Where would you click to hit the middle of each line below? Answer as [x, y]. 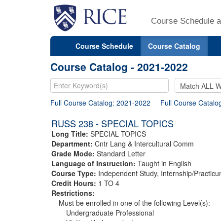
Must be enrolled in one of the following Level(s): [134, 203]
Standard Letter [121, 153]
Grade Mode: [74, 153]
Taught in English [164, 163]
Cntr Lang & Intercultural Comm [144, 143]
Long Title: [71, 133]
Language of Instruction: [93, 163]
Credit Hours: [75, 183]
